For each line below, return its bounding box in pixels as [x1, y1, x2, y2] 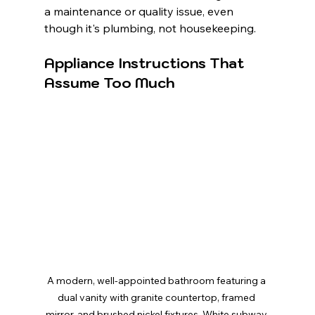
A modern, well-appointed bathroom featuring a [46, 274, 268, 288]
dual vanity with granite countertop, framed [57, 291, 257, 304]
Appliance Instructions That [44, 54, 247, 73]
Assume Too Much [44, 74, 174, 93]
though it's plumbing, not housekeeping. [44, 21, 256, 36]
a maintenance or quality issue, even [44, 4, 236, 19]
